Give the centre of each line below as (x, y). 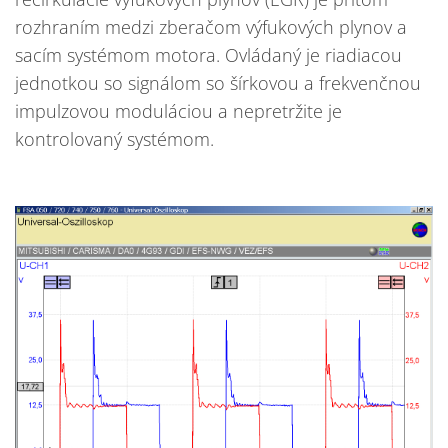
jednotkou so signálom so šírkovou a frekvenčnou (218, 82)
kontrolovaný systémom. (114, 138)
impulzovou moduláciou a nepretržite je (178, 110)
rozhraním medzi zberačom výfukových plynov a (211, 26)
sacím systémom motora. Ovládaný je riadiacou (208, 54)
